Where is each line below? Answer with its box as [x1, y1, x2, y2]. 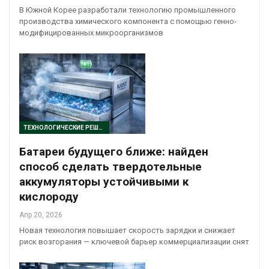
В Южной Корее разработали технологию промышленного [19, 5, 236, 14]
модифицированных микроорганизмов [19, 28, 163, 37]
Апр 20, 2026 [19, 211, 62, 220]
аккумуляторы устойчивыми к [19, 175, 189, 189]
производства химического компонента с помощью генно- [19, 16, 237, 26]
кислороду [19, 190, 79, 204]
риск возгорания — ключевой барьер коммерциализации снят [19, 237, 249, 247]
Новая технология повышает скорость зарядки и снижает [19, 226, 235, 235]
